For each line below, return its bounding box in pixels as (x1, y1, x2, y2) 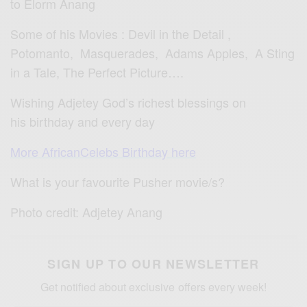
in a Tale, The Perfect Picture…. (10, 63, 184, 82)
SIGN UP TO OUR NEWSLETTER (47, 255, 260, 273)
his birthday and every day (10, 112, 156, 131)
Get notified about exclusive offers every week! (40, 279, 267, 295)
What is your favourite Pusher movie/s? (10, 173, 225, 191)
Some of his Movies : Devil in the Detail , (10, 25, 232, 43)
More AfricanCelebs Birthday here (10, 143, 197, 161)
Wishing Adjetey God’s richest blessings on (10, 93, 247, 112)
